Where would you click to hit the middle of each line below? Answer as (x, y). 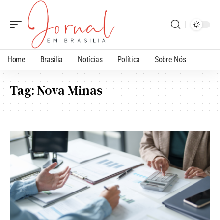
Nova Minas (70, 90)
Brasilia (52, 59)
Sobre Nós (170, 59)
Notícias (90, 59)
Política (129, 59)
